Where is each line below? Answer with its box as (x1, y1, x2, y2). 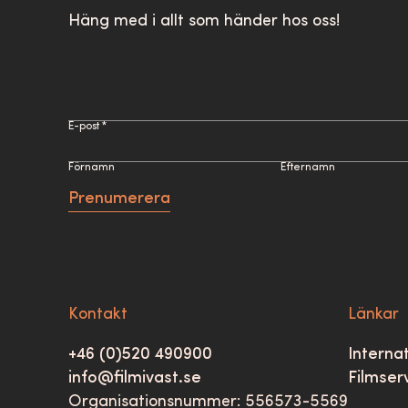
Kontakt (68, 306, 128, 323)
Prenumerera (68, 190, 171, 208)
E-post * (68, 121, 107, 132)
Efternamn (280, 162, 336, 173)
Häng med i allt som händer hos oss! (68, 13, 341, 30)
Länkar (348, 306, 400, 323)
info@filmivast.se (68, 370, 202, 387)
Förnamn (68, 162, 116, 173)
